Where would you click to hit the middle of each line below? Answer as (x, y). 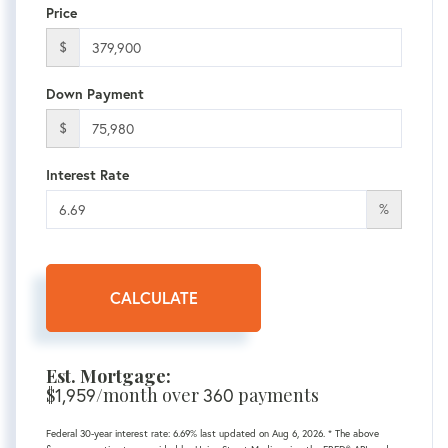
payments (276, 395)
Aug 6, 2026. (300, 434)
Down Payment (95, 94)
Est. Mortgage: (108, 376)
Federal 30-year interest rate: (109, 434)
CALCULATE (153, 298)
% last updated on (231, 434)
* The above (353, 434)
